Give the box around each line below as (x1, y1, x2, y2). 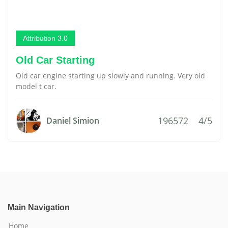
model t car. (16, 81, 56, 91)
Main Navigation (8, 203, 70, 212)
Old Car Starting (16, 54, 95, 66)
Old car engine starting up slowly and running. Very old (16, 71, 205, 80)
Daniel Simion (46, 115, 99, 126)
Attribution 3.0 (23, 34, 68, 42)
